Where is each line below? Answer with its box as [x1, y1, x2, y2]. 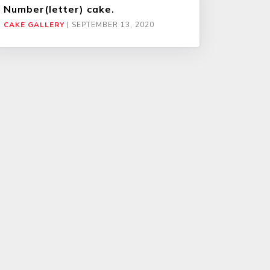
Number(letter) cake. [4, 2, 115, 15]
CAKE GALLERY [4, 19, 64, 30]
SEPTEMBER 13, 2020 [72, 19, 154, 30]
